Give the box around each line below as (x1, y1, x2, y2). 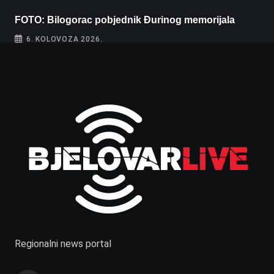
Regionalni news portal (15, 238, 111, 250)
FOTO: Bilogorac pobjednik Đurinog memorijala (15, 15, 235, 25)
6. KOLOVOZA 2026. (26, 35, 103, 43)
